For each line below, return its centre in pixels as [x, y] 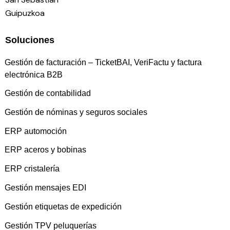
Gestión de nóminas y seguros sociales [76, 112]
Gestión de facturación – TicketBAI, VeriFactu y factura [103, 62]
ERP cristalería [32, 169]
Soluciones [30, 40]
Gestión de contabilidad [48, 93]
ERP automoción [36, 131]
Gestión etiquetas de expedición [63, 206]
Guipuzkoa [25, 13]
